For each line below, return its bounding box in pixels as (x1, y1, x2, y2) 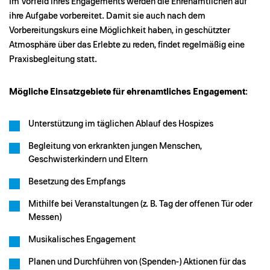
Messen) (28, 213, 61, 222)
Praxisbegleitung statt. (9, 55, 97, 64)
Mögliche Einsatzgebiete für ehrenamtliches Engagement (9, 87, 245, 96)
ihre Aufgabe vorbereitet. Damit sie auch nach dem (9, 11, 206, 20)
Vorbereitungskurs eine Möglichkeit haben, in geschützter (9, 26, 230, 35)
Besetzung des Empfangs (28, 177, 125, 186)
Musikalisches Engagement (28, 235, 136, 244)
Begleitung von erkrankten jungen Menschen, (28, 142, 202, 151)
